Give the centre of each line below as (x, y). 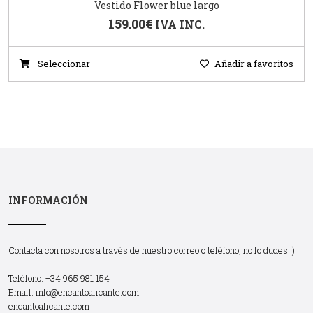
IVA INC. (180, 24)
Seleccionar (63, 63)
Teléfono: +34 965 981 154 (59, 278)
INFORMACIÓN (48, 200)
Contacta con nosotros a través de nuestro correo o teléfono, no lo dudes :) (152, 250)
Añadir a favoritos (254, 63)
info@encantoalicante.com (87, 292)
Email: (22, 292)
